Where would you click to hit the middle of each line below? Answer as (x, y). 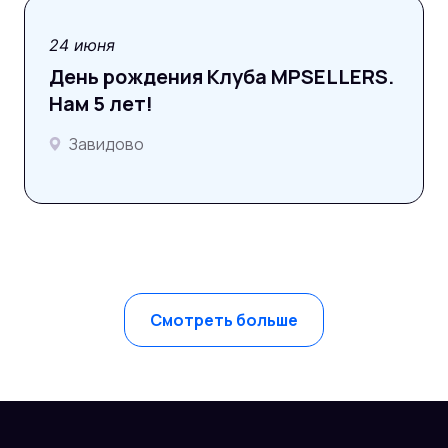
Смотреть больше (224, 320)
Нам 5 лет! (101, 103)
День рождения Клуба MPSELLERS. (221, 76)
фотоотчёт (124, 42)
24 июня (82, 45)
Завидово (106, 144)
